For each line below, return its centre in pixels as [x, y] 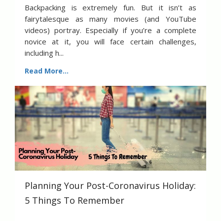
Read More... [47, 71]
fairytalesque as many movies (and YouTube [110, 18]
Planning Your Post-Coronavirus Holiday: [110, 186]
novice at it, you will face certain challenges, [110, 41]
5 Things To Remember [74, 201]
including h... [44, 53]
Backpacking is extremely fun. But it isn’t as [110, 7]
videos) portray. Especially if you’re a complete [110, 30]
